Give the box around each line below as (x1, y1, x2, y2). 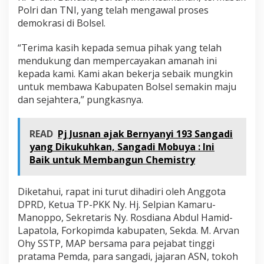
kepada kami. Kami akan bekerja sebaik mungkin (18, 67, 233, 81)
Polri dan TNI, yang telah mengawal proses (18, 4, 209, 17)
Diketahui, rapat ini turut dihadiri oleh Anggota (18, 185, 226, 199)
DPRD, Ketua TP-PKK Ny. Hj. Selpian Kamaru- (18, 198, 216, 212)
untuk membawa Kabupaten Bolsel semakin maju (18, 80, 236, 94)
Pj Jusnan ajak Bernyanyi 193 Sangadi (58, 127, 233, 141)
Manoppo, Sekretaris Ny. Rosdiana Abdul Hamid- (18, 211, 233, 225)
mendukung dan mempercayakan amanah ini (18, 54, 217, 68)
